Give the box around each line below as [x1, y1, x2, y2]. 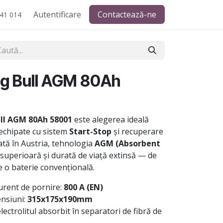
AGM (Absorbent [95, 138, 160, 149]
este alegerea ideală [72, 114, 149, 125]
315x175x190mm [27, 194, 93, 205]
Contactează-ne [98, 9, 156, 20]
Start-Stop [69, 126, 111, 137]
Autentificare [33, 9, 81, 20]
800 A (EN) [64, 182, 103, 193]
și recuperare [111, 126, 163, 137]
